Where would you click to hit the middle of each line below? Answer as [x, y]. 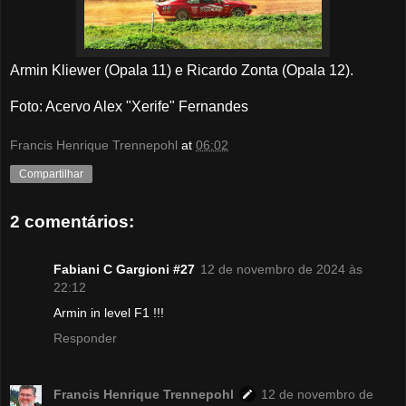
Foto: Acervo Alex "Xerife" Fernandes [129, 106]
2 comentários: [72, 222]
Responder [85, 338]
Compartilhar [51, 174]
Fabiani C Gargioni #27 [124, 269]
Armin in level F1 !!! [109, 312]
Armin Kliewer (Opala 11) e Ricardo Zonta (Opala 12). [182, 70]
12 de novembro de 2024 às [281, 269]
